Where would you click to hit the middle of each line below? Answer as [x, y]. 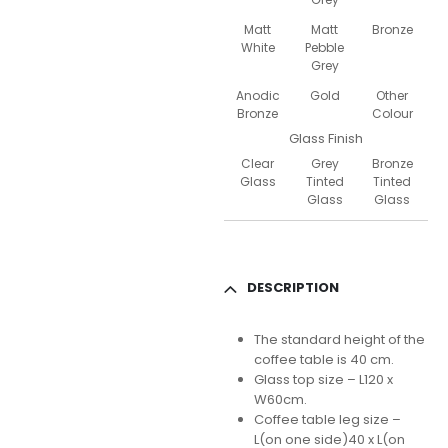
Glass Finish [326, 139]
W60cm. [280, 400]
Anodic [257, 96]
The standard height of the [339, 340]
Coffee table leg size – [327, 420]
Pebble [325, 48]
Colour [392, 114]
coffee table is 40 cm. [323, 360]
